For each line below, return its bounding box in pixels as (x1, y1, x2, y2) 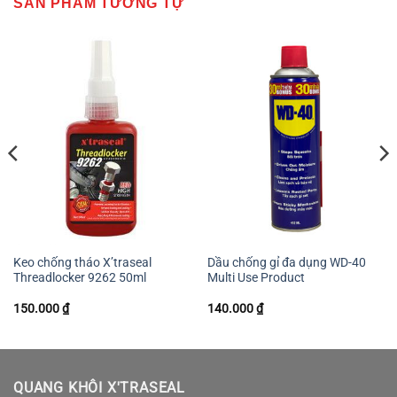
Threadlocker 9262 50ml (12, 270, 146, 285)
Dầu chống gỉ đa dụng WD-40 (206, 255, 366, 270)
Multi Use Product (206, 270, 305, 285)
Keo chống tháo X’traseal (12, 255, 152, 270)
